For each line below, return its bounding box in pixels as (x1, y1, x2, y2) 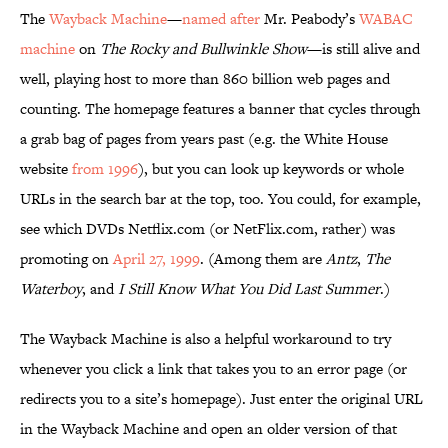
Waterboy (20, 278, 82, 300)
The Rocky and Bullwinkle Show (100, 38, 307, 60)
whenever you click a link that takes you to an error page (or (20, 358, 407, 380)
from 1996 (72, 158, 138, 180)
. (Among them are (200, 248, 326, 270)
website (20, 158, 72, 180)
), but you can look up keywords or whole (138, 158, 404, 180)
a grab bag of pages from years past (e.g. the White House (20, 128, 388, 150)
